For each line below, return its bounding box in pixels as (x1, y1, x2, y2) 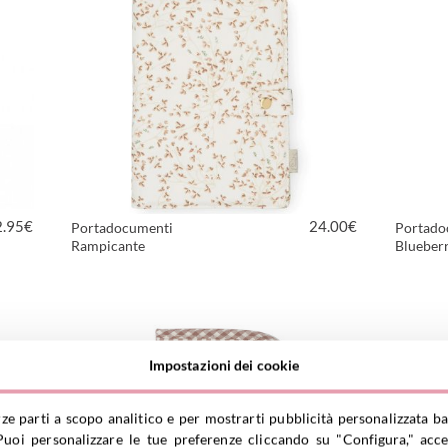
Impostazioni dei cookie (148, 356, 300, 374)
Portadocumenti (71, 219, 173, 236)
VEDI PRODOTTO (160, 286, 272, 303)
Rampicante (71, 237, 145, 254)
